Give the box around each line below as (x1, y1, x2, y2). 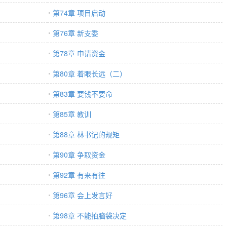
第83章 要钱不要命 (53, 89, 112, 99)
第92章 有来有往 (53, 170, 105, 180)
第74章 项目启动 (53, 8, 105, 18)
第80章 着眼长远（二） (53, 68, 127, 79)
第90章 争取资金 (53, 149, 105, 160)
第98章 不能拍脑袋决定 (53, 210, 127, 220)
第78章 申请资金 (53, 48, 105, 58)
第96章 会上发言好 (53, 190, 112, 200)
